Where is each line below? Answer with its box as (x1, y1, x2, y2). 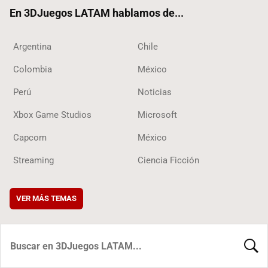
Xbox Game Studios (13, 109, 92, 121)
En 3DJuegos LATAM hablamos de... (10, 7, 184, 20)
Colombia (13, 64, 52, 75)
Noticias (138, 87, 172, 98)
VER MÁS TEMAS (16, 194, 77, 203)
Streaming (13, 155, 54, 166)
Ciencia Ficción (138, 155, 199, 166)
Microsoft (138, 109, 177, 121)
